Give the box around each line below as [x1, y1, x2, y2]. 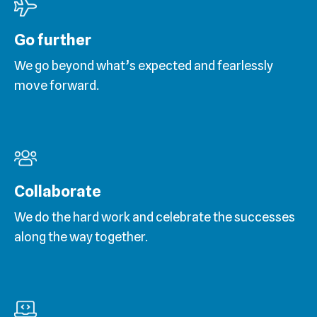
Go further [14, 30, 91, 50]
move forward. [14, 78, 99, 93]
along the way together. [14, 229, 148, 245]
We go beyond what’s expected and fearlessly [14, 58, 273, 74]
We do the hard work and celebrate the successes [14, 209, 295, 225]
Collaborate [14, 182, 101, 201]
